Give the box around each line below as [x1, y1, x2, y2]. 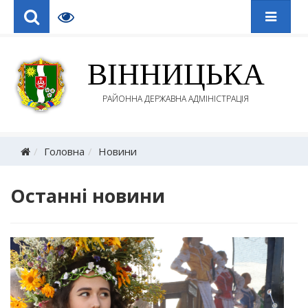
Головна [44, 144, 85, 158]
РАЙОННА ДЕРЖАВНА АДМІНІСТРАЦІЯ [102, 93, 250, 105]
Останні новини [10, 182, 165, 208]
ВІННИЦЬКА [87, 58, 265, 92]
